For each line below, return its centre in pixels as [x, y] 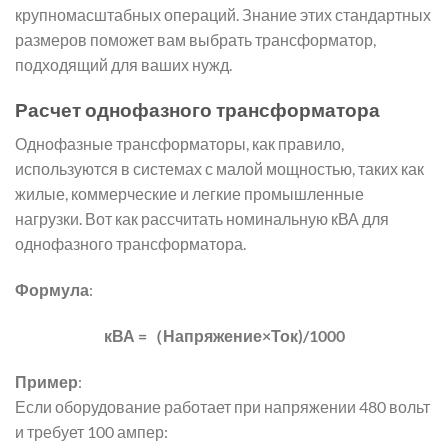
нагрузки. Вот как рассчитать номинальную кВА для [202, 219]
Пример [46, 381]
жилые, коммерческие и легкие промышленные [189, 194]
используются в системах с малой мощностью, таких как [219, 169]
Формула [52, 289]
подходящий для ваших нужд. [123, 64]
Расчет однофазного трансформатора [197, 109]
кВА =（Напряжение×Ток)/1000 [224, 335]
